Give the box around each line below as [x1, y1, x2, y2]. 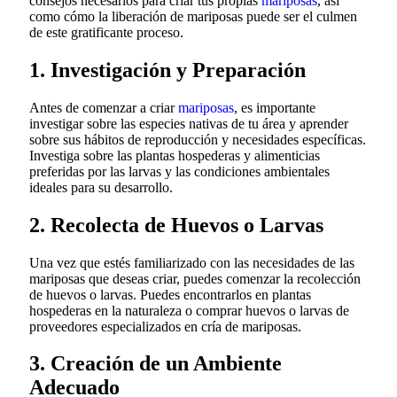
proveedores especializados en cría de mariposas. [29, 318, 301, 334]
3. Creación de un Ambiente [29, 352, 282, 376]
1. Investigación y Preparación [29, 58, 306, 82]
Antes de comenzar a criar [29, 99, 178, 115]
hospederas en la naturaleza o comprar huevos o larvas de [29, 302, 349, 318]
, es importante [234, 99, 315, 115]
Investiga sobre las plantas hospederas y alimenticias [29, 147, 320, 163]
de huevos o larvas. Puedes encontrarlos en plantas [29, 286, 311, 302]
